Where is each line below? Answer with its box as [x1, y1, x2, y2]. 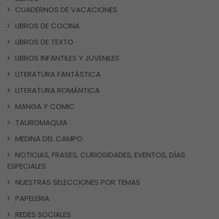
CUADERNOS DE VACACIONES [15, 4, 117, 15]
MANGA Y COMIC [15, 101, 75, 111]
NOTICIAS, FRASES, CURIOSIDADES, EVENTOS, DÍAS [15, 149, 185, 160]
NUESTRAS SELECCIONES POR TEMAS [15, 176, 140, 187]
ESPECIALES [7, 160, 46, 171]
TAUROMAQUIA [15, 117, 67, 128]
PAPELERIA [15, 193, 49, 203]
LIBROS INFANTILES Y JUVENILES [15, 52, 119, 63]
